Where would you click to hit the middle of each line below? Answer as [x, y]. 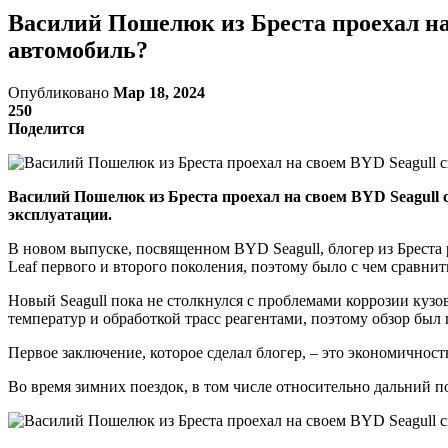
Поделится [46, 128]
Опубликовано [60, 92]
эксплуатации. [60, 214]
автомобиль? [78, 49]
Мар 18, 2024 [159, 92]
